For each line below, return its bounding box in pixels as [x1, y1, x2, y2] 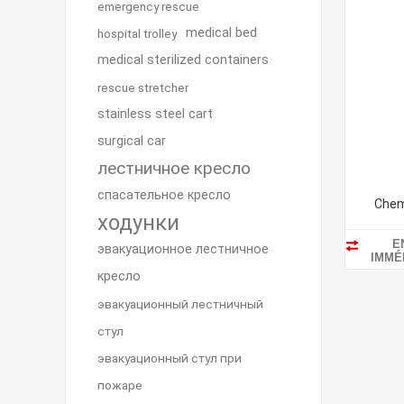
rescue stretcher [97, 80, 188, 95]
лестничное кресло [97, 158, 251, 179]
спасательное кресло [97, 188, 231, 203]
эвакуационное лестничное [97, 242, 269, 257]
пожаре [97, 378, 142, 392]
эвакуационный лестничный [97, 297, 263, 311]
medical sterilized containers [97, 52, 269, 68]
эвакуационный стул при [97, 351, 242, 365]
